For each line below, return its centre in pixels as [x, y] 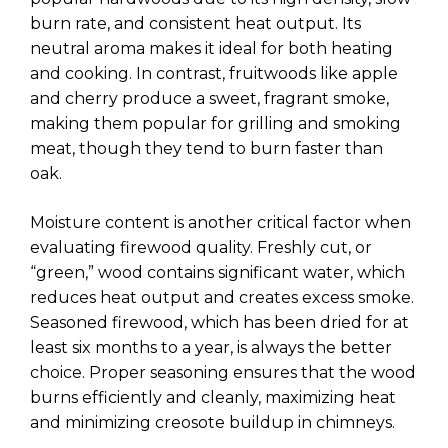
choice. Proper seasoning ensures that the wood [223, 373]
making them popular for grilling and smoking [215, 124]
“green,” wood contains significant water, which [217, 273]
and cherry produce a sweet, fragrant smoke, [209, 99]
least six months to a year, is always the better [211, 348]
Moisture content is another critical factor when [220, 223]
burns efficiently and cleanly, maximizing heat [213, 398]
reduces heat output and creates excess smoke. [222, 298]
